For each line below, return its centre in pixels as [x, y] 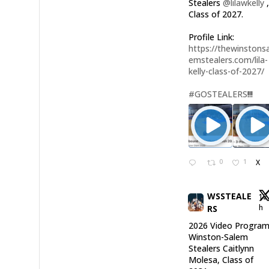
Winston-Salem [219, 237]
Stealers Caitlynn [222, 249]
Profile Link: [212, 37]
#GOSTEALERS [218, 94]
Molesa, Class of [221, 260]
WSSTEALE [229, 196]
